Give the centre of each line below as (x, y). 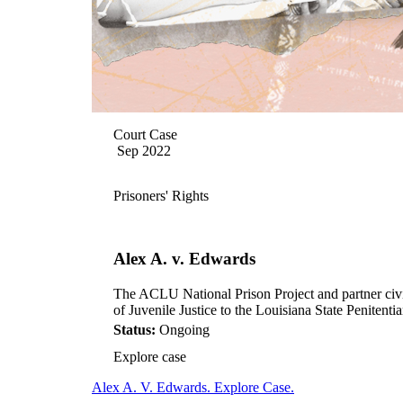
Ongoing (183, 330)
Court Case (145, 134)
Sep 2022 (144, 150)
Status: (134, 330)
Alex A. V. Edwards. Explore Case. (193, 388)
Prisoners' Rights (161, 195)
